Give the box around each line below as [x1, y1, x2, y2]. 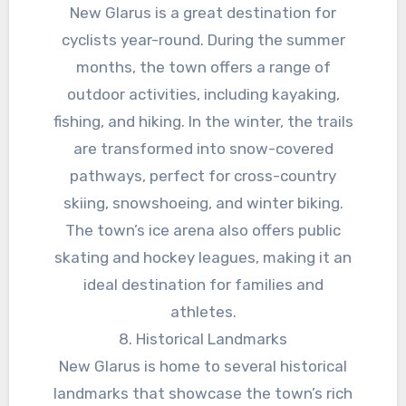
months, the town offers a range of [75, 58, 331, 77]
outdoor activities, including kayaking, [66, 85, 340, 104]
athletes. [169, 303, 237, 322]
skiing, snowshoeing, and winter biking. [63, 194, 343, 213]
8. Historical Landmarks [119, 330, 287, 349]
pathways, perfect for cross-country [70, 167, 336, 186]
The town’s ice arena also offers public [65, 221, 341, 240]
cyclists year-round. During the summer [61, 31, 345, 50]
